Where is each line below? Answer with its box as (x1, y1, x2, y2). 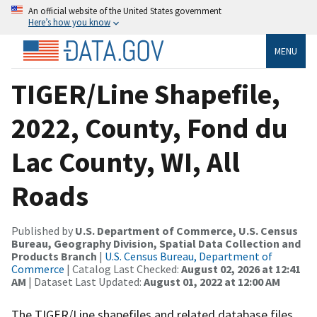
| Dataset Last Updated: (26, 274, 144, 289)
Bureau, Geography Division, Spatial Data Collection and (11, 236, 301, 250)
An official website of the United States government (28, 5, 221, 16)
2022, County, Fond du (11, 110, 288, 146)
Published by (11, 223, 75, 238)
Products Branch (11, 248, 97, 263)
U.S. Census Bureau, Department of (105, 248, 272, 263)
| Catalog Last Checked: (64, 261, 181, 276)
